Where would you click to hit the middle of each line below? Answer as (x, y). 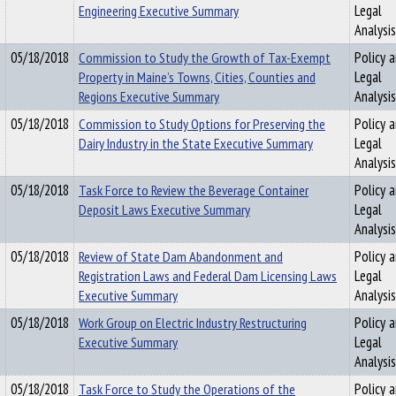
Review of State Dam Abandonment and (181, 256)
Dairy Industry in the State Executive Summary (196, 143)
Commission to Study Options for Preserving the (202, 124)
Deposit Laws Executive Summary (164, 209)
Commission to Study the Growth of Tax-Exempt (205, 57)
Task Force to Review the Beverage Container (194, 190)
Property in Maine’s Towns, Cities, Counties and (197, 77)
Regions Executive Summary (149, 96)
